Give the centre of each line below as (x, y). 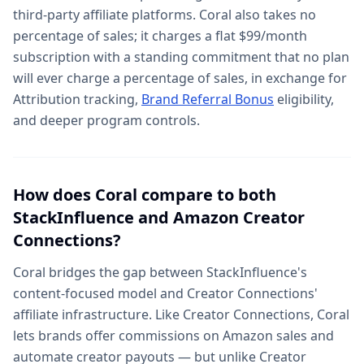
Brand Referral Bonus (208, 99)
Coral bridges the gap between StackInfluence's (160, 272)
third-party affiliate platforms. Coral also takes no (165, 15)
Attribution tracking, (77, 99)
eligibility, (304, 99)
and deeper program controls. (106, 120)
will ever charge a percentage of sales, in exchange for (180, 78)
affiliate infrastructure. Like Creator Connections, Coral (181, 314)
